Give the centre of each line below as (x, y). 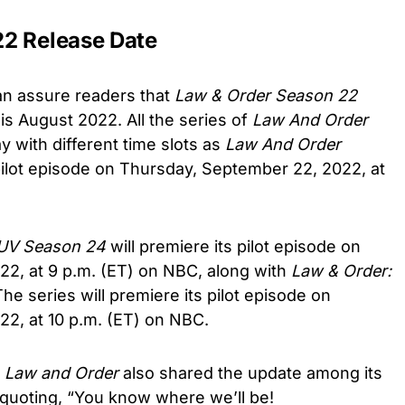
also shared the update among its (253, 372)
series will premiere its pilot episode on (177, 295)
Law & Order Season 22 (264, 95)
